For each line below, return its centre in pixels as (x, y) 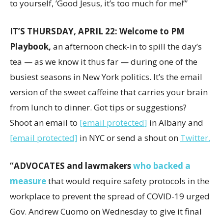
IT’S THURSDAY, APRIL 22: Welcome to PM (97, 31)
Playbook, (31, 46)
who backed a (161, 166)
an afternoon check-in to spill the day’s (127, 46)
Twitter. (195, 138)
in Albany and (175, 123)
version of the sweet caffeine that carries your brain (109, 92)
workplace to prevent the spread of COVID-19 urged (110, 196)
